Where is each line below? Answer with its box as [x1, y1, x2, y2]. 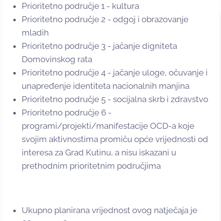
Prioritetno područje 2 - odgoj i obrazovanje [22, 14, 188, 25]
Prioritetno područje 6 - [22, 108, 111, 118]
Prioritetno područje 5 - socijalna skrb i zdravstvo [22, 94, 208, 105]
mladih [22, 28, 49, 38]
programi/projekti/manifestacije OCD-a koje [22, 121, 194, 131]
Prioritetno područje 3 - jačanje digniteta [22, 41, 177, 51]
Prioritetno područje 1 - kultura [22, 1, 139, 11]
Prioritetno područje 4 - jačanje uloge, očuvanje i [22, 68, 208, 78]
